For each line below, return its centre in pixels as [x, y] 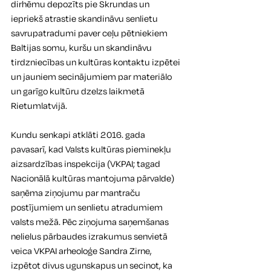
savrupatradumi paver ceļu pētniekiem [90, 33]
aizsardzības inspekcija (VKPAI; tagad [87, 164]
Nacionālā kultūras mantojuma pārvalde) [93, 178]
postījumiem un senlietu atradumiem [88, 207]
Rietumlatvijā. [40, 106]
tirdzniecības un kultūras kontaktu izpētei [96, 62]
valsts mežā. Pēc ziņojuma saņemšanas [91, 222]
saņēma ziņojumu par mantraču [77, 193]
